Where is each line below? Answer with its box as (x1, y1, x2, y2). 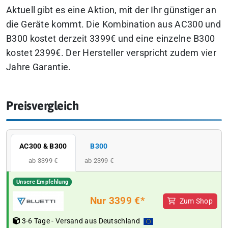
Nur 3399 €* (90, 194, 145, 207)
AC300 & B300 (19, 141, 67, 151)
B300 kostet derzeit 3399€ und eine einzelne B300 (6, 34, 215, 44)
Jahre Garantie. (6, 62, 71, 73)
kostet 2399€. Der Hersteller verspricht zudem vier (6, 48, 216, 59)
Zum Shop (178, 196, 213, 205)
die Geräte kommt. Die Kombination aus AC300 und (6, 19, 221, 30)
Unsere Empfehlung (16, 178, 69, 185)
